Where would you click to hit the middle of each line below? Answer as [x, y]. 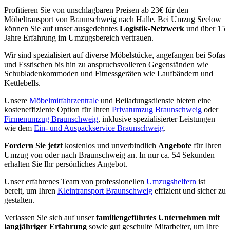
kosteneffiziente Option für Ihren [58, 109]
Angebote [176, 145]
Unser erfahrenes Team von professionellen [75, 181]
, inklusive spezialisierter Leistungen [157, 119]
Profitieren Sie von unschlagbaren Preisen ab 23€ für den [96, 10]
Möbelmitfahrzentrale [64, 100]
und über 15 [206, 28]
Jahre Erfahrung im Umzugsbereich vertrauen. [79, 37]
